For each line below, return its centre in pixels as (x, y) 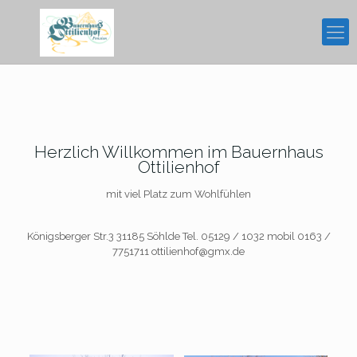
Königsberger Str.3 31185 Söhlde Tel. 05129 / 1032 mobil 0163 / (178, 236)
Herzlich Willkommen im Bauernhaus (178, 152)
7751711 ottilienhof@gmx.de (178, 251)
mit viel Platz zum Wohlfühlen (178, 194)
